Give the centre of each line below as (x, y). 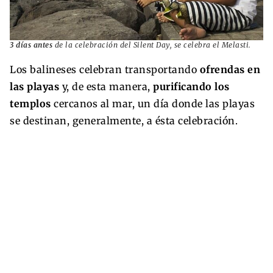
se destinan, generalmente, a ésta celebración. (124, 121)
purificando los (191, 87)
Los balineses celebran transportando (105, 70)
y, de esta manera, (106, 87)
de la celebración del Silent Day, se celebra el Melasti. (152, 45)
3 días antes (31, 45)
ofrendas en (230, 70)
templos (32, 104)
